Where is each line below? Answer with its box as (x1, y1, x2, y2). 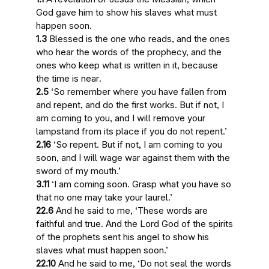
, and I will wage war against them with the (56, 152, 230, 163)
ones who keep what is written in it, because (36, 59, 218, 71)
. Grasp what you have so (127, 178, 231, 190)
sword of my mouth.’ (36, 165, 121, 177)
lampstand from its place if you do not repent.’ (36, 125, 227, 137)
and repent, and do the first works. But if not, (36, 99, 222, 110)
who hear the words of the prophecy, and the (36, 46, 222, 58)
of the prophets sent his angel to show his (36, 231, 209, 243)
